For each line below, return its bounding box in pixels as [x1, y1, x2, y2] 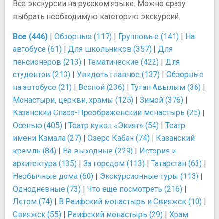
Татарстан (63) [151, 158, 202, 168]
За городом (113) [83, 158, 145, 168]
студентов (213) [13, 69, 70, 79]
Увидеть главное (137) [77, 69, 160, 79]
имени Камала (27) [13, 133, 81, 143]
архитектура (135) [13, 158, 77, 168]
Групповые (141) [118, 31, 179, 41]
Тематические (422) [88, 57, 159, 66]
